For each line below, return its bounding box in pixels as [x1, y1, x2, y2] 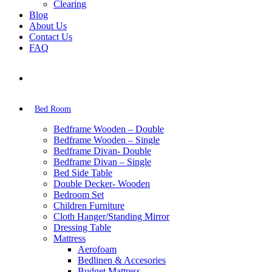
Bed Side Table [53, 167, 112, 178]
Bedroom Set [53, 189, 104, 200]
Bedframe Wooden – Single [53, 134, 160, 145]
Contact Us [29, 31, 72, 42]
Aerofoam [78, 243, 117, 254]
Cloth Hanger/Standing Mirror [53, 211, 169, 222]
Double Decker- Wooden [53, 178, 150, 189]
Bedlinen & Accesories [78, 254, 166, 265]
